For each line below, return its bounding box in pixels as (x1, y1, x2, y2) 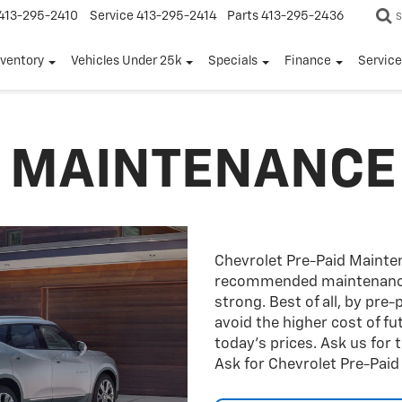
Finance (284, 55, 331, 68)
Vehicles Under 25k (71, 55, 181, 68)
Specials (208, 55, 258, 68)
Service (90, 10, 134, 23)
